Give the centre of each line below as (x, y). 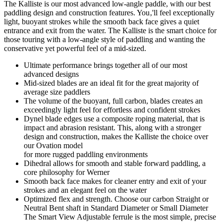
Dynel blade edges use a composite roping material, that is (114, 118)
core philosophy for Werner (67, 172)
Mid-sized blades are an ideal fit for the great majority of (111, 83)
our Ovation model (53, 145)
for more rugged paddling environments (86, 154)
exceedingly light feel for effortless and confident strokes (112, 110)
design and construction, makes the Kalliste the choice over (116, 136)
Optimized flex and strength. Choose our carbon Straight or (116, 199)
